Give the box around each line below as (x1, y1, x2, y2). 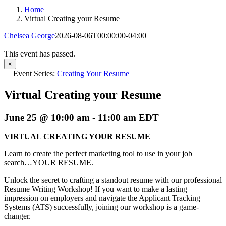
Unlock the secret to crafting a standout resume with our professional (4, 176, 222, 185)
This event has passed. (4, 49, 75, 58)
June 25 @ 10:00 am (4, 111, 90, 123)
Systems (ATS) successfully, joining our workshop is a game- (4, 203, 199, 212)
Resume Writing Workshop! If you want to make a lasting (4, 185, 187, 194)
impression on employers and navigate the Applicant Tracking (4, 194, 200, 203)
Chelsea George (4, 31, 55, 40)
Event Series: (13, 69, 57, 78)
